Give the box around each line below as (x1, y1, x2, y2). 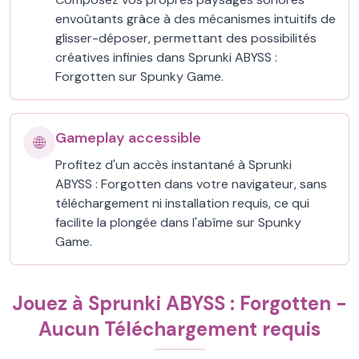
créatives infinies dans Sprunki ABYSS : (55, 49, 277, 66)
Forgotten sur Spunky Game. (55, 68, 224, 85)
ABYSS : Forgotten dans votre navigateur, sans (55, 175, 327, 192)
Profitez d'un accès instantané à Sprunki (55, 156, 292, 173)
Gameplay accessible (55, 128, 201, 147)
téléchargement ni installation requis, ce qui (55, 195, 309, 212)
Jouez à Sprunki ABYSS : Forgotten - (12, 291, 347, 316)
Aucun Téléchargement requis (38, 317, 321, 341)
